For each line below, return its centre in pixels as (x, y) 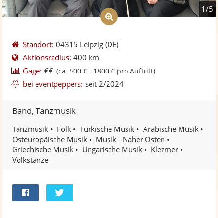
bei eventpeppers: (53, 83)
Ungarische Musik (112, 149)
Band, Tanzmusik (44, 110)
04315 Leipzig (80, 44)
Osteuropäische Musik (50, 139)
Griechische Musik (43, 149)
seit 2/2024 (105, 83)
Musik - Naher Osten (130, 139)
